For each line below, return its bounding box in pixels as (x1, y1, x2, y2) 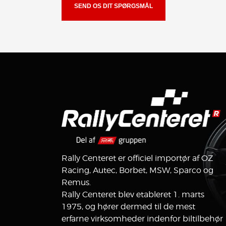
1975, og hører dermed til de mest (62, 202, 195, 212)
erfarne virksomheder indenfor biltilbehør (62, 214, 223, 224)
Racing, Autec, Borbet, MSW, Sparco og (62, 165, 213, 176)
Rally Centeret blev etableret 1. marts (62, 190, 204, 200)
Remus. (62, 178, 91, 188)
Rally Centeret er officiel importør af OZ (62, 153, 213, 163)
